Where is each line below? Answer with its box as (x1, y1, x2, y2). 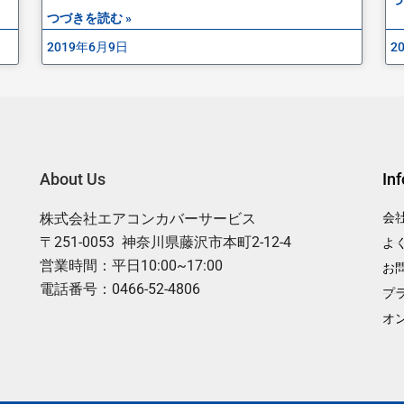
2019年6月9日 (46, 39, 128, 54)
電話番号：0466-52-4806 (39, 280, 200, 298)
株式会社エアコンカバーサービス (39, 210, 256, 227)
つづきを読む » (46, 10, 132, 25)
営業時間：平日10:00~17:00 (39, 257, 223, 274)
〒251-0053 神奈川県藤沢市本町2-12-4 (39, 234, 291, 251)
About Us (39, 170, 106, 188)
